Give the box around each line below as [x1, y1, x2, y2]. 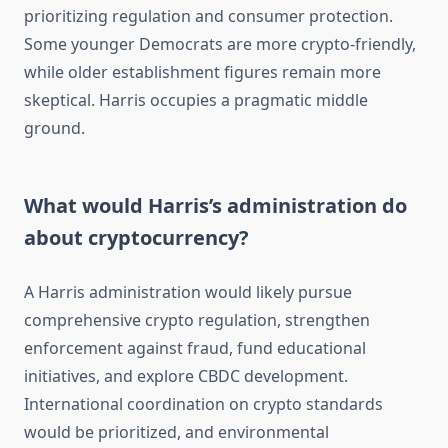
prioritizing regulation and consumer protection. [24, 5, 393, 28]
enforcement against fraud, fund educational [24, 337, 366, 360]
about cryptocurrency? [24, 224, 249, 252]
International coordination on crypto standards [24, 393, 383, 416]
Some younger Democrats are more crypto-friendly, [24, 33, 416, 56]
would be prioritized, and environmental [24, 421, 329, 444]
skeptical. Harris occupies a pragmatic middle [24, 89, 368, 112]
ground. [24, 117, 85, 140]
